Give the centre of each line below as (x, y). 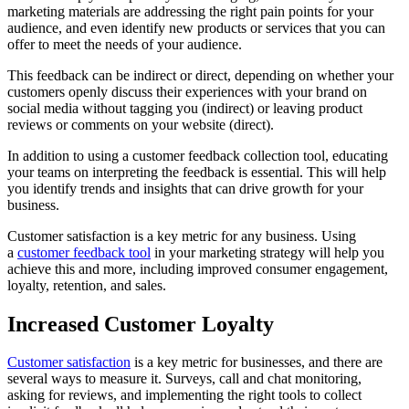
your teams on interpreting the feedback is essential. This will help (197, 172)
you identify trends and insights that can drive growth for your (185, 188)
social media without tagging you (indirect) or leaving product (185, 108)
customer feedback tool (84, 252)
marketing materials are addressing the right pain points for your (190, 11)
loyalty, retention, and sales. (87, 285)
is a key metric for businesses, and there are (257, 362)
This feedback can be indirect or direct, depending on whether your (200, 75)
